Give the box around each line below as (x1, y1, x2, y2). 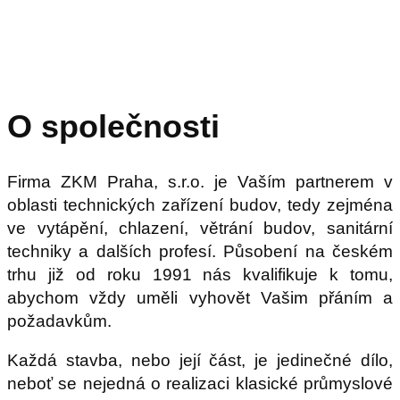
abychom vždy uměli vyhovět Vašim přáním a (7, 288, 393, 308)
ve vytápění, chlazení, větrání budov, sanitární (7, 219, 393, 238)
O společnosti (7, 108, 220, 146)
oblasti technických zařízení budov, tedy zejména (7, 196, 393, 215)
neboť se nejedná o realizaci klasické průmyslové (7, 374, 393, 394)
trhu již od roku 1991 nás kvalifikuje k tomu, (7, 265, 393, 285)
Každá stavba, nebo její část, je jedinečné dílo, (7, 351, 393, 371)
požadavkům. (7, 312, 112, 331)
